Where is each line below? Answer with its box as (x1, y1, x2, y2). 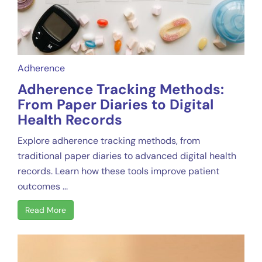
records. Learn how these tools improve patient (18, 164, 219, 177)
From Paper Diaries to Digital (18, 95, 213, 113)
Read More (25, 204, 66, 215)
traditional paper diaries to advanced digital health (18, 149, 236, 162)
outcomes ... (18, 180, 68, 192)
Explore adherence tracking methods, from (18, 134, 200, 147)
